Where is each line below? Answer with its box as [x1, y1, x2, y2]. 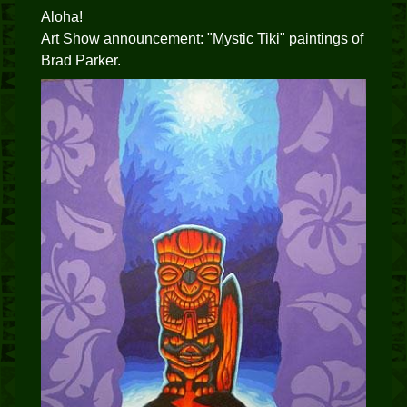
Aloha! [41, 9, 83, 25]
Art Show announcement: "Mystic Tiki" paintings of [41, 31, 363, 46]
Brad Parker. [41, 53, 121, 68]
